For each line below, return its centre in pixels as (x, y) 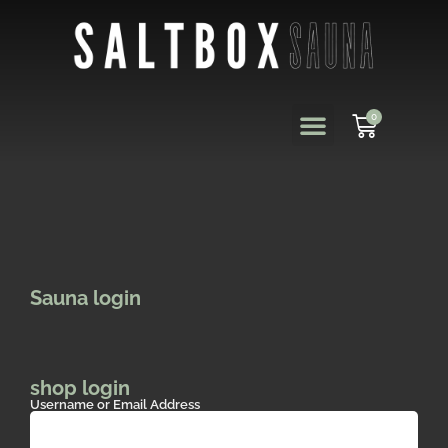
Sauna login (85, 299)
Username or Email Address (115, 405)
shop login (80, 389)
